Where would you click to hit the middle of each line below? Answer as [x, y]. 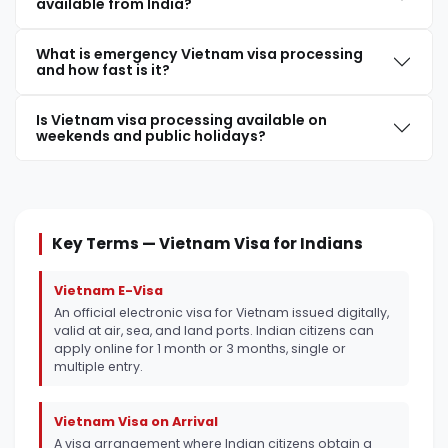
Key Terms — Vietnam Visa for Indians [207, 243]
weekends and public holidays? [151, 135]
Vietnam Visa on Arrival [136, 421]
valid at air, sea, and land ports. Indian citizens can [214, 330]
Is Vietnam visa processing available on [181, 119]
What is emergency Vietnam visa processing [199, 53]
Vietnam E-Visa [108, 290]
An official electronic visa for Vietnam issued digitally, [221, 312]
